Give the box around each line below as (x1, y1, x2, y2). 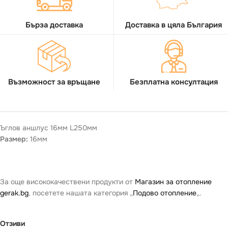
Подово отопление (133, 188, 196, 197)
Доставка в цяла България (125, 19, 222, 30)
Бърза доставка (25, 19, 83, 30)
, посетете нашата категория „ (28, 188, 133, 197)
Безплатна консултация (129, 76, 218, 87)
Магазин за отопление (135, 177, 212, 186)
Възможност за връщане (8, 76, 100, 87)
